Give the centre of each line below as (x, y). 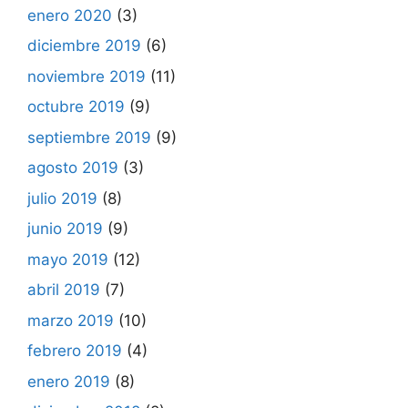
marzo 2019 (71, 320)
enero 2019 (69, 381)
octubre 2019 (76, 107)
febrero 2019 (75, 351)
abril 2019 (64, 290)
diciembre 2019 (84, 46)
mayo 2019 (68, 259)
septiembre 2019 (89, 137)
